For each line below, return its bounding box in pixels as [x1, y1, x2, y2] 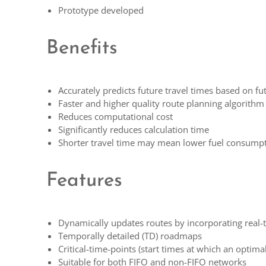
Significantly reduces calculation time [58, 123, 210, 136]
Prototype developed [58, 4, 144, 17]
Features [46, 170, 123, 191]
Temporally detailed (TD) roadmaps [58, 230, 202, 242]
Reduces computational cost [58, 110, 173, 123]
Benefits [46, 38, 118, 58]
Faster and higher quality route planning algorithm [58, 97, 265, 110]
